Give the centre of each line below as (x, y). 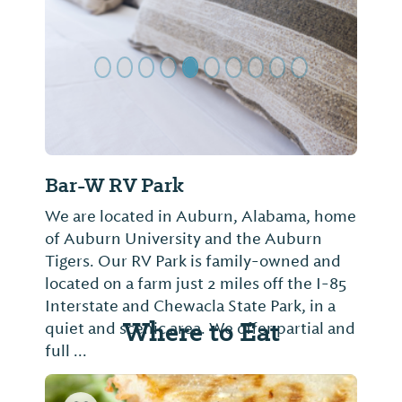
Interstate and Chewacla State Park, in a (190, 306)
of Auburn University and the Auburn (184, 239)
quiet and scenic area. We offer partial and (200, 329)
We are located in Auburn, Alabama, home (201, 217)
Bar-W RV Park (114, 186)
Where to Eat (201, 332)
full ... (66, 351)
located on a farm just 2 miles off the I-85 (196, 284)
